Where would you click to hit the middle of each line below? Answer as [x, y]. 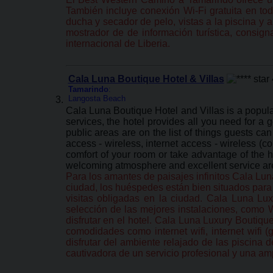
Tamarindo [88, 89]
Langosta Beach [97, 98]
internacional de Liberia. [118, 44]
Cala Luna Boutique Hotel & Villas [146, 79]
